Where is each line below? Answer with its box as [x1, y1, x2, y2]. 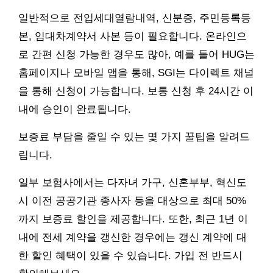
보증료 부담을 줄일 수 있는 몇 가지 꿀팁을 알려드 [18, 131, 250, 143]
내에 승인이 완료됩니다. [18, 104, 131, 116]
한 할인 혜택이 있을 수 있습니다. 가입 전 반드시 [18, 250, 243, 262]
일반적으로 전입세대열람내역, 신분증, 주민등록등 [18, 12, 251, 24]
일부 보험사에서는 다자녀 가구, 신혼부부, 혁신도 [18, 177, 247, 189]
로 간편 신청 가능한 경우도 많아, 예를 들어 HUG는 [18, 49, 255, 61]
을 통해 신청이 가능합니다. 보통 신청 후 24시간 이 [18, 85, 253, 97]
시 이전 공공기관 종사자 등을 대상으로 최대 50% [18, 195, 246, 207]
